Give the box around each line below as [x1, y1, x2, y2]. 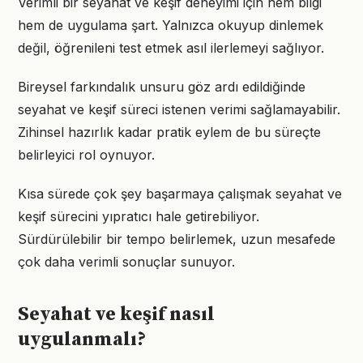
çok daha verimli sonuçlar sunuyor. [18, 254, 235, 270]
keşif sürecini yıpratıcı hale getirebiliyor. [18, 208, 259, 224]
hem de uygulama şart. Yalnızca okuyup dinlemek [18, 17, 323, 33]
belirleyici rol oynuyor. [18, 147, 155, 163]
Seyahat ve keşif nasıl [18, 302, 215, 327]
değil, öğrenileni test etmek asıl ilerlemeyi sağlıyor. [18, 40, 324, 56]
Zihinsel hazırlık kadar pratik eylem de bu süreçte [18, 124, 321, 140]
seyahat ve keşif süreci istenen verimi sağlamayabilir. [18, 101, 340, 117]
